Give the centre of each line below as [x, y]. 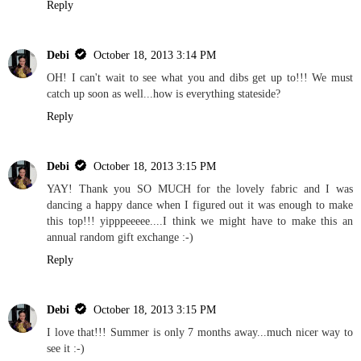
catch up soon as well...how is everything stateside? [164, 93]
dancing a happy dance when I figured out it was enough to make [200, 204]
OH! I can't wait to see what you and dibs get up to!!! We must [200, 77]
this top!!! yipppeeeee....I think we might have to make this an [200, 220]
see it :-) [66, 348]
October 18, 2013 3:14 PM [155, 54]
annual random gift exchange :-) [120, 237]
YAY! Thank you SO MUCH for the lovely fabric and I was [200, 188]
